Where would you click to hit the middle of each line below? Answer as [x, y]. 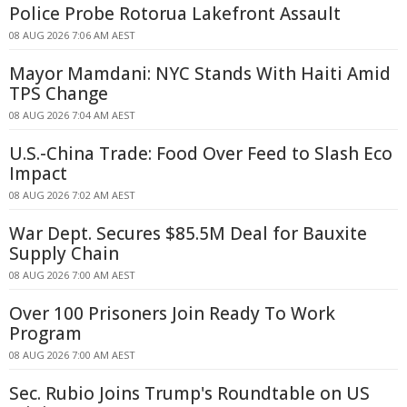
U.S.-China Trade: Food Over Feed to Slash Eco [201, 154]
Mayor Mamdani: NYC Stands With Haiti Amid [200, 74]
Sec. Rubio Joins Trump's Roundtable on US [189, 393]
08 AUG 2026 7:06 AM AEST [72, 35]
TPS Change [59, 94]
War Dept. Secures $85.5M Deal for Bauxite [188, 233]
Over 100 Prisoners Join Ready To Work [172, 313]
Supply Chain [64, 253]
